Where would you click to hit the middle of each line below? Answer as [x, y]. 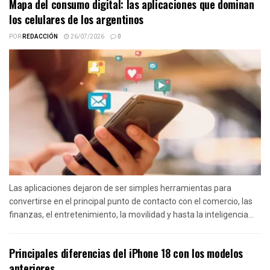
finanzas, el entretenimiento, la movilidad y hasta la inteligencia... [131, 215]
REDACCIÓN [40, 37]
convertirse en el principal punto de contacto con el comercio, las [131, 202]
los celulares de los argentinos [76, 20]
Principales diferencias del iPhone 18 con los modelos [126, 253]
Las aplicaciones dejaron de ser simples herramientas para [120, 188]
